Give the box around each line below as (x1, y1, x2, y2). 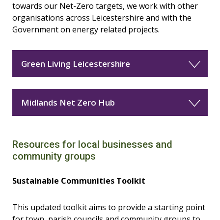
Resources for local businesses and (12, 138, 172, 150)
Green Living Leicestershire (21, 58, 130, 69)
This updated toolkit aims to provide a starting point (12, 202, 205, 213)
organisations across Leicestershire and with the (12, 12, 192, 23)
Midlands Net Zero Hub (21, 97, 115, 108)
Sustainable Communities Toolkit (12, 175, 147, 186)
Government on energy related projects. (12, 24, 162, 35)
